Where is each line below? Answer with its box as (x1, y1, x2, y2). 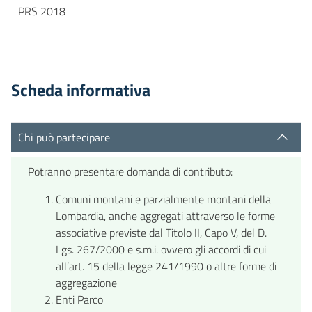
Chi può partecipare (18, 129, 110, 146)
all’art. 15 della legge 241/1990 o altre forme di (56, 258, 276, 275)
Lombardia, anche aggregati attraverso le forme (56, 208, 275, 225)
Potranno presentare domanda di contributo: (28, 163, 233, 180)
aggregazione (56, 274, 117, 292)
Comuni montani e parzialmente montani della (56, 191, 271, 208)
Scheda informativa (11, 77, 150, 103)
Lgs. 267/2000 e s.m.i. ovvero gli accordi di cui (56, 241, 266, 258)
